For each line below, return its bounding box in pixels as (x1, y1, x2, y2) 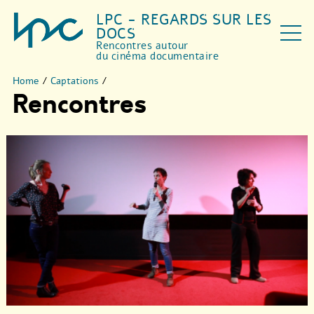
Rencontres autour (96, 39, 189, 53)
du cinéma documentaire (96, 49, 219, 63)
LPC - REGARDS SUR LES (96, 10, 272, 29)
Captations (50, 74, 99, 88)
